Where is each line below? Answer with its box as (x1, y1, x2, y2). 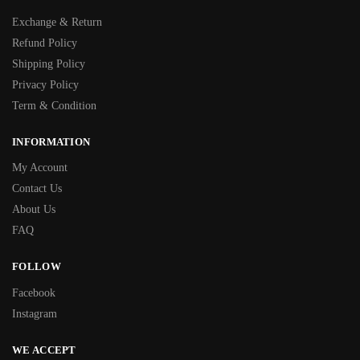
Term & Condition (12, 99, 96, 112)
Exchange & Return (12, 15, 102, 28)
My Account (12, 162, 67, 174)
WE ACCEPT (12, 343, 76, 356)
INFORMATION (12, 135, 91, 148)
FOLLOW (12, 260, 61, 273)
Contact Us (12, 182, 62, 195)
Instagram (12, 307, 57, 320)
